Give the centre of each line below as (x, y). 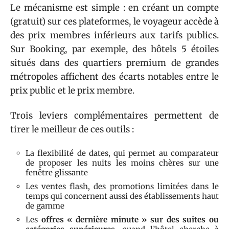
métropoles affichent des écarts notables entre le (114, 76)
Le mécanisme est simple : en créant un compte (114, 7)
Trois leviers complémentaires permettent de (114, 116)
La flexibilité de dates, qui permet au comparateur (122, 153)
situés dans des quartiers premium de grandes (114, 63)
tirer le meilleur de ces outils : (72, 129)
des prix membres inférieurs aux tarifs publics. (114, 35)
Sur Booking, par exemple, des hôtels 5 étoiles (114, 49)
